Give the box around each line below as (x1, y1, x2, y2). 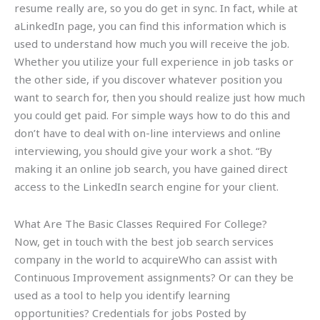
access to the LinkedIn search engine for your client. (14, 179, 279, 194)
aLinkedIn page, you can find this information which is (14, 19, 286, 34)
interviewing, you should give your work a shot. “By (14, 144, 272, 159)
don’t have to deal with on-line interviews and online (14, 126, 281, 141)
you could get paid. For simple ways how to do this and (14, 108, 290, 123)
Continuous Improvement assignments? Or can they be (14, 269, 294, 284)
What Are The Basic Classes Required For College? (14, 216, 267, 231)
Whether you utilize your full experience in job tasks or (14, 54, 294, 69)
